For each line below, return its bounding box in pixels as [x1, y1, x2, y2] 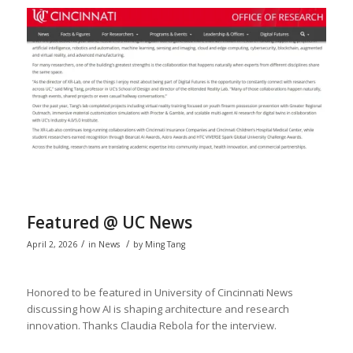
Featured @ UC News [26, 211, 192, 234]
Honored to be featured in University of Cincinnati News [26, 285, 293, 300]
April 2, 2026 [26, 239, 77, 251]
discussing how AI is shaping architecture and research [26, 302, 289, 317]
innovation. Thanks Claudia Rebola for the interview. [26, 318, 277, 333]
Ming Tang [144, 239, 185, 251]
